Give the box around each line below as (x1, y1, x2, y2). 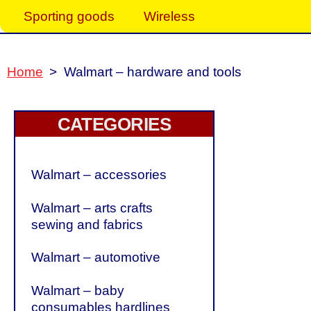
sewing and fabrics (31, 217, 144, 232)
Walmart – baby (31, 283, 125, 298)
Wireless (143, 8, 195, 24)
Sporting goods (23, 8, 115, 24)
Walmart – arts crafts (31, 200, 153, 215)
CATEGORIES (57, 114, 171, 135)
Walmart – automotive (31, 250, 161, 265)
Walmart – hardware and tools (63, 65, 242, 80)
